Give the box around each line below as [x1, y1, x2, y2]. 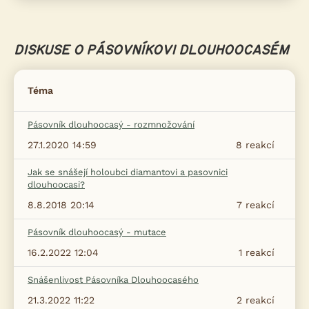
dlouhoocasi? [28, 179, 85, 190]
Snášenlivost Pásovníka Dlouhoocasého [28, 275, 199, 286]
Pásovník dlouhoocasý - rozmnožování [28, 119, 195, 130]
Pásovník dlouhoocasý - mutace [28, 227, 166, 238]
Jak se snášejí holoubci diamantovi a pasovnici [28, 167, 228, 178]
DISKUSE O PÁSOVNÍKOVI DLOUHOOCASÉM [14, 44, 288, 58]
